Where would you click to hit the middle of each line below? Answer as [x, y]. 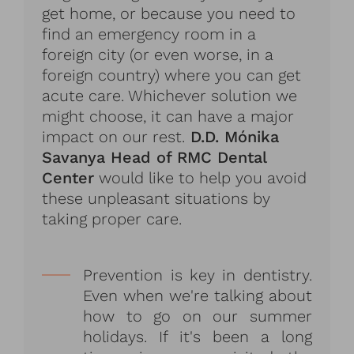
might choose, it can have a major [168, 116]
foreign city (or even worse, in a [158, 54]
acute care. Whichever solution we [170, 95]
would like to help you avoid [201, 177]
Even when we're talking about [198, 295]
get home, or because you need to [169, 13]
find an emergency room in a [149, 34]
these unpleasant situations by [156, 198]
